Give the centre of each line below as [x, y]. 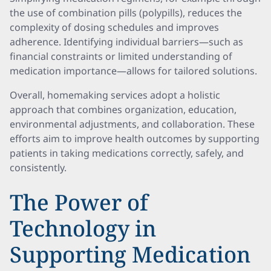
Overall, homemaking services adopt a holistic [115, 95]
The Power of [79, 202]
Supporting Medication [130, 254]
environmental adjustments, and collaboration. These [132, 124]
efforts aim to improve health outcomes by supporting [135, 139]
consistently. [38, 168]
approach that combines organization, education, [123, 109]
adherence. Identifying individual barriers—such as [126, 42]
